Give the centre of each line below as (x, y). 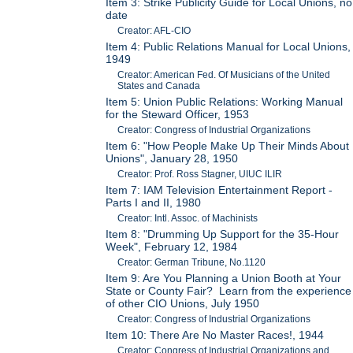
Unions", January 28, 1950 (172, 158)
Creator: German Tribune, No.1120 (192, 262)
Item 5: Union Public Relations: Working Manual (225, 101)
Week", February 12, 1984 (172, 246)
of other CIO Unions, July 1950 (183, 303)
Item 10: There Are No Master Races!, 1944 (215, 334)
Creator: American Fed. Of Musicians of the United (224, 74)
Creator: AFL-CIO (154, 30)
